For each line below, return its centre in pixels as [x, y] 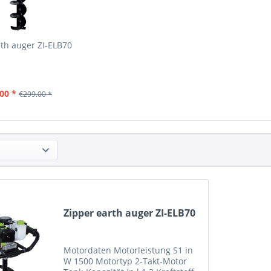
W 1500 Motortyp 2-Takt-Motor [126, 261]
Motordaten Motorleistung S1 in [129, 250]
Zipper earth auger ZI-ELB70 [130, 213]
